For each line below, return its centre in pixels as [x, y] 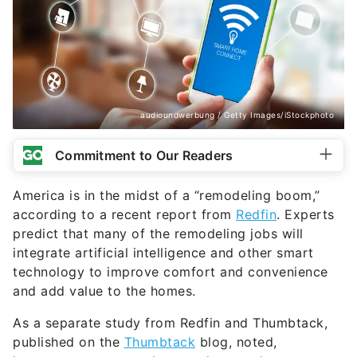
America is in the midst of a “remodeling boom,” [167, 196]
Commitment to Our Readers [144, 156]
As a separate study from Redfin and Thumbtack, [170, 323]
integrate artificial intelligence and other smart [163, 253]
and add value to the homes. [104, 291]
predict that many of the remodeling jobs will [158, 234]
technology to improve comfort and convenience [171, 272]
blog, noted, [236, 342]
